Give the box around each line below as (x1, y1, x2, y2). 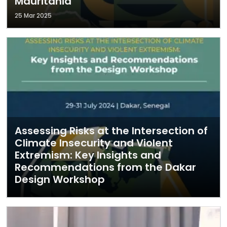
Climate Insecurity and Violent (15, 136, 173, 150)
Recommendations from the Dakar (15, 160, 196, 174)
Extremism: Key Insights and (15, 148, 161, 162)
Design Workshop (15, 172, 105, 186)
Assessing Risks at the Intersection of (15, 124, 208, 138)
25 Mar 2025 (15, 11, 52, 20)
